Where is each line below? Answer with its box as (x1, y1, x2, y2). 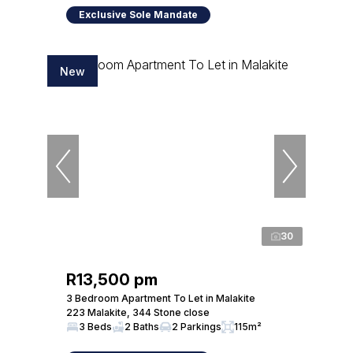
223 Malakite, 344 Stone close (66, 307, 210, 318)
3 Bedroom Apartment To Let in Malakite (66, 292, 255, 304)
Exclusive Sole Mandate (79, 9, 198, 20)
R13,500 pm (66, 270, 158, 289)
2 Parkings (172, 321, 221, 333)
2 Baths (124, 321, 159, 333)
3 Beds (79, 321, 112, 333)
